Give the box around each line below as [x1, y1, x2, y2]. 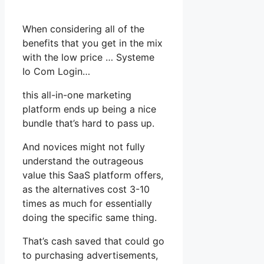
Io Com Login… [22, 65, 90, 78]
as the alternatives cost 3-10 [22, 183, 150, 196]
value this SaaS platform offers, [22, 169, 163, 181]
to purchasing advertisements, [22, 249, 158, 262]
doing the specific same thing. [22, 212, 157, 224]
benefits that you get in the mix [22, 37, 163, 49]
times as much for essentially [22, 197, 152, 210]
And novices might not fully [22, 141, 145, 153]
